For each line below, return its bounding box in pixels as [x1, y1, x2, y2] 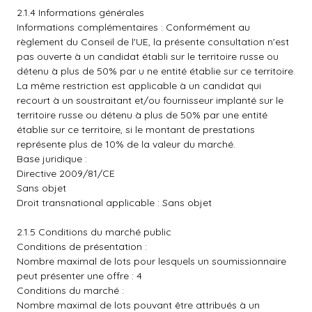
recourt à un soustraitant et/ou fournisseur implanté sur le [17, 94, 283, 107]
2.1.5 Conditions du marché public [17, 226, 171, 238]
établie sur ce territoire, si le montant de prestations [17, 123, 255, 136]
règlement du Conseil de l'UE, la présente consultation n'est [17, 36, 289, 48]
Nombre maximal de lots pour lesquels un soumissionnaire [17, 255, 286, 267]
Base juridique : [17, 153, 87, 165]
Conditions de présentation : [17, 240, 147, 253]
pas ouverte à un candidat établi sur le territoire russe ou [17, 50, 279, 63]
